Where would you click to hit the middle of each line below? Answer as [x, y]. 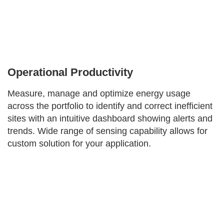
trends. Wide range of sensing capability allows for [107, 131]
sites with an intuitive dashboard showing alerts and [110, 119]
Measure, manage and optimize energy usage [99, 94]
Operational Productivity [70, 72]
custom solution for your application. [79, 144]
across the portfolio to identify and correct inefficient [110, 106]
